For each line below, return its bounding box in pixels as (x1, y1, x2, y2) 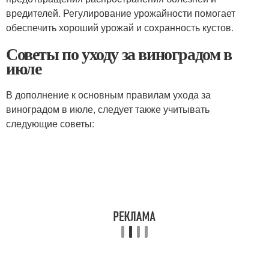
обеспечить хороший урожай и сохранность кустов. (6, 20, 234, 34)
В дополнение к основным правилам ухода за (6, 88, 211, 101)
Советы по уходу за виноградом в (6, 41, 232, 66)
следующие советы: (6, 116, 94, 130)
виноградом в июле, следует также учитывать (6, 102, 210, 116)
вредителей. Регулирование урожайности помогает (6, 6, 235, 20)
